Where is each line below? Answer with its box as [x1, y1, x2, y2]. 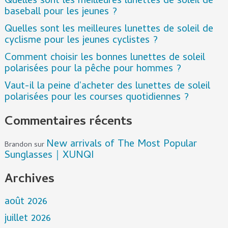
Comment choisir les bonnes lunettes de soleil [4, 50, 205, 67]
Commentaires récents [4, 112, 132, 133]
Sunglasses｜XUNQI [4, 147, 94, 164]
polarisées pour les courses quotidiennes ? [4, 90, 189, 107]
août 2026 [4, 193, 47, 211]
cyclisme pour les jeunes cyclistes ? [4, 33, 158, 50]
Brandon [4, 138, 32, 151]
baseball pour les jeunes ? [4, 4, 117, 21]
